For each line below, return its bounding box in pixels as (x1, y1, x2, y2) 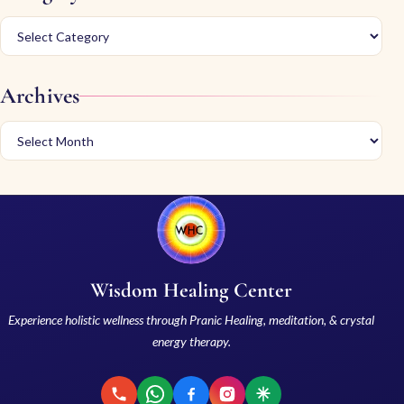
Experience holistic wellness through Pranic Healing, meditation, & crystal (8, 312, 374, 328)
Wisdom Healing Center (89, 278, 293, 304)
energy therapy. (151, 334, 231, 350)
